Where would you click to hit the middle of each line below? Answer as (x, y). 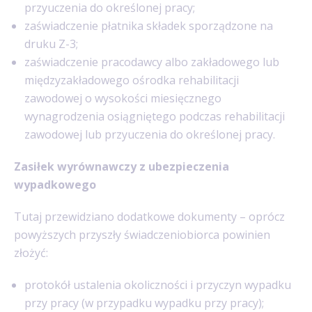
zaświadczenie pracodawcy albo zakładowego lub (152, 62)
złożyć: (31, 252)
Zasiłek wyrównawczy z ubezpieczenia (122, 166)
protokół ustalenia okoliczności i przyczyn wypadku (158, 284)
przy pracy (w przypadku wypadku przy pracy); (144, 303)
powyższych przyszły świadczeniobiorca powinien (142, 234)
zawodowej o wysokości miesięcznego (123, 98)
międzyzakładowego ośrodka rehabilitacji (132, 80)
